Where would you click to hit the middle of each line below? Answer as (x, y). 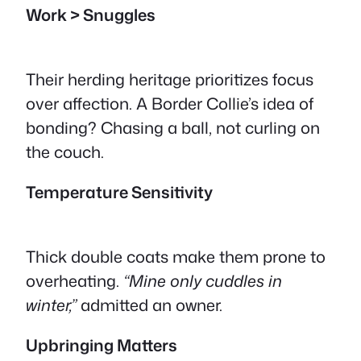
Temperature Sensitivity (119, 191)
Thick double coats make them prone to (176, 257)
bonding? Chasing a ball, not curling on (173, 127)
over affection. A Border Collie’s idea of (170, 103)
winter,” (51, 305)
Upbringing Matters (102, 345)
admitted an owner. (149, 305)
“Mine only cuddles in (203, 281)
